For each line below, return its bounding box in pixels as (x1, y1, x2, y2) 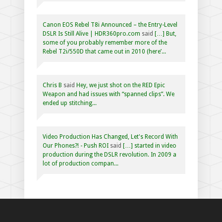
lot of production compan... (43, 160, 118, 167)
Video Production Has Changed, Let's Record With (43, 133, 178, 140)
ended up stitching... (43, 99, 97, 107)
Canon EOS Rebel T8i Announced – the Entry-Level (43, 21, 177, 28)
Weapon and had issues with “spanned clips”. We (43, 90, 174, 98)
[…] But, (155, 30, 176, 37)
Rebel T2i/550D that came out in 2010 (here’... (43, 48, 166, 55)
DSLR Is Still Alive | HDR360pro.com (43, 30, 140, 37)
